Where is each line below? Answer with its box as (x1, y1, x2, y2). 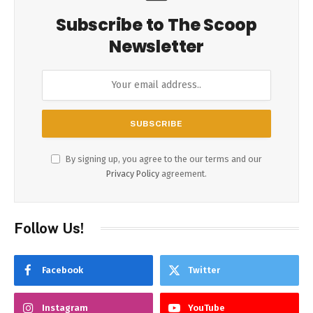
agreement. (159, 168, 207, 179)
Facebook (42, 264, 83, 275)
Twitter (188, 264, 220, 275)
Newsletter (109, 34, 204, 58)
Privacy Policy (106, 168, 159, 179)
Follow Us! (14, 219, 84, 237)
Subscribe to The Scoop (56, 13, 257, 36)
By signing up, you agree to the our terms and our (64, 153, 262, 164)
